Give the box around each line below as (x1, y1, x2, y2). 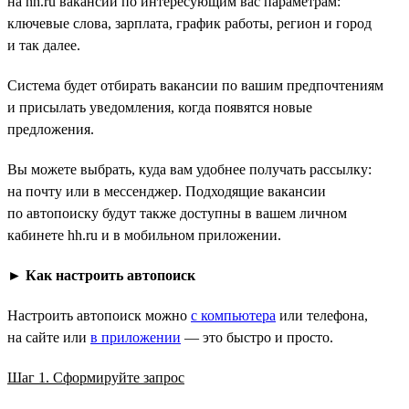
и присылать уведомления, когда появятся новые (7, 99, 312, 115)
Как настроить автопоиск (26, 267, 195, 283)
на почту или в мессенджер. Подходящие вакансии (7, 183, 326, 199)
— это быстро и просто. (181, 329, 333, 345)
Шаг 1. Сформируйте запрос (7, 369, 184, 385)
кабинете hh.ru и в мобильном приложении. (7, 226, 281, 243)
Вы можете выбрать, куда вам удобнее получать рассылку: (7, 161, 372, 177)
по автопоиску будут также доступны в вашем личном (7, 204, 347, 221)
